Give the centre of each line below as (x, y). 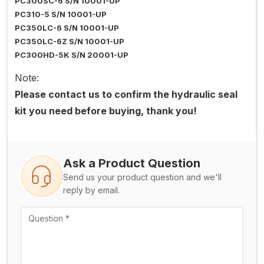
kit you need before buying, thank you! (106, 111)
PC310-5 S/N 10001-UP (61, 14)
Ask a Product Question (132, 164)
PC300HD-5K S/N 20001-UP (72, 55)
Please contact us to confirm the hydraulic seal (126, 95)
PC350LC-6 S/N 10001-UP (67, 28)
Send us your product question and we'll (142, 177)
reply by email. (91, 190)
